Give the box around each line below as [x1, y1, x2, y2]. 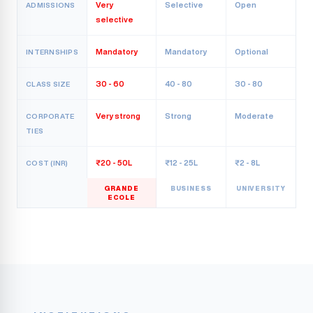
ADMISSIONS [26, 1, 75, 8]
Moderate [234, 112, 274, 119]
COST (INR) [26, 159, 68, 166]
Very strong [95, 112, 140, 119]
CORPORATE [26, 112, 75, 119]
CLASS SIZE [26, 80, 71, 87]
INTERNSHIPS [26, 48, 78, 55]
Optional [234, 48, 268, 55]
